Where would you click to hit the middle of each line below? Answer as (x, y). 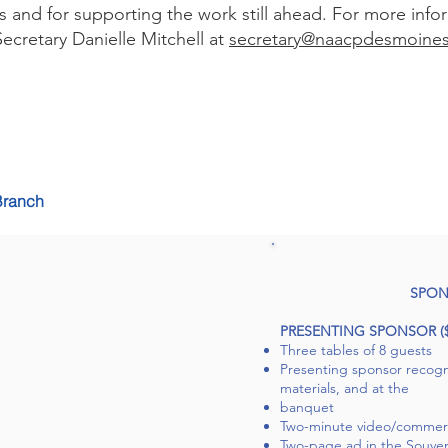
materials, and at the (344, 388)
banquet (307, 407)
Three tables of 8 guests (356, 350)
